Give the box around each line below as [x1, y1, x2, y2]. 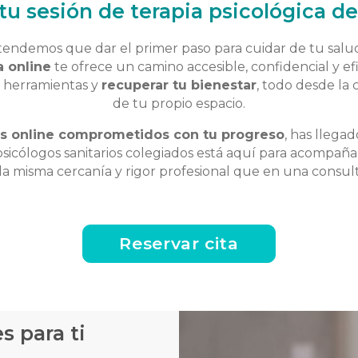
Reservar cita [119, 233, 239, 253]
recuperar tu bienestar [101, 78, 257, 93]
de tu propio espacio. [113, 96, 245, 111]
